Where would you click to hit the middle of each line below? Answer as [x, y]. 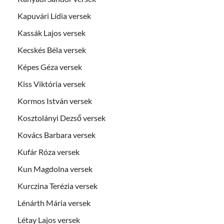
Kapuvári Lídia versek [54, 15]
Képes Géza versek [50, 66]
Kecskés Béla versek [52, 49]
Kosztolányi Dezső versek [61, 117]
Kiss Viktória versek [51, 83]
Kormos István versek [55, 100]
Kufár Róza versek [48, 151]
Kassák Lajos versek [51, 32]
